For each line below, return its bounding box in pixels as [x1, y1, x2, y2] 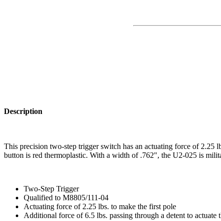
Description [4, 107, 42, 115]
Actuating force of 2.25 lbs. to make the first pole [24, 202, 176, 211]
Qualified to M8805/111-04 [24, 193, 109, 202]
